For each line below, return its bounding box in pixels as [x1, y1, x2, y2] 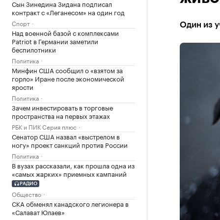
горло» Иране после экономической [12, 73, 124, 83]
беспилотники [12, 44, 56, 54]
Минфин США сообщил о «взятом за [12, 65, 123, 75]
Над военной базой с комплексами [12, 27, 119, 37]
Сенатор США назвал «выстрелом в [12, 131, 120, 141]
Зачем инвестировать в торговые [12, 102, 113, 112]
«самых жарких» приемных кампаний [12, 168, 127, 178]
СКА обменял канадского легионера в [12, 198, 129, 208]
